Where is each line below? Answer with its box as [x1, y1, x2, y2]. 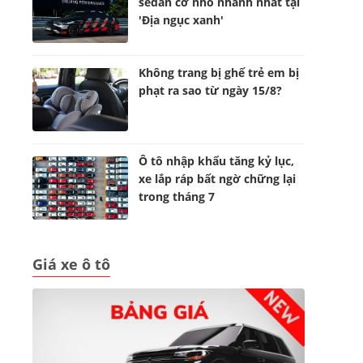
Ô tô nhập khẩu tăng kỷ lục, [139, 153, 295, 169]
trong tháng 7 [139, 189, 216, 204]
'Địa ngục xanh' [139, 12, 224, 28]
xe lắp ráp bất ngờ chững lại [139, 171, 297, 186]
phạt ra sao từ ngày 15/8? [139, 83, 283, 98]
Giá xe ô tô [32, 254, 110, 274]
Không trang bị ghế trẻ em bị [139, 65, 300, 80]
